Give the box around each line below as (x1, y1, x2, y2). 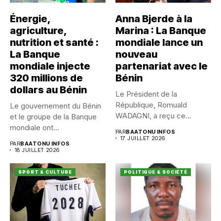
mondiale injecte (10, 60, 90, 72)
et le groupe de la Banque (10, 111, 97, 121)
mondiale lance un (115, 36, 203, 48)
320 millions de (10, 72, 83, 84)
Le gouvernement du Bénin (10, 101, 101, 110)
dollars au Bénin (10, 83, 87, 96)
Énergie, (10, 12, 51, 25)
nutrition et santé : (10, 36, 99, 48)
